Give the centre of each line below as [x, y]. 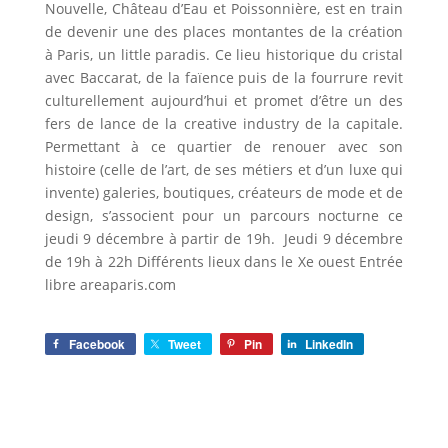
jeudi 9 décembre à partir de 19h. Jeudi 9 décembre [224, 238]
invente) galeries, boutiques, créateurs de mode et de [224, 192]
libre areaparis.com [110, 284]
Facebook [96, 344]
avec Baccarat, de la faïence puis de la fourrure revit [224, 77]
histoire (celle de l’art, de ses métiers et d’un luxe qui [224, 169]
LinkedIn [328, 344]
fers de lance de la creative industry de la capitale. [224, 123]
